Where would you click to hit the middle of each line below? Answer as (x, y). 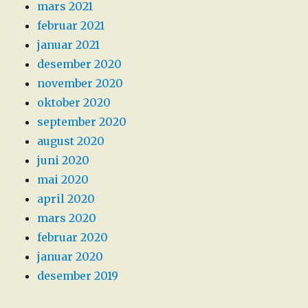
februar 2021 (71, 26)
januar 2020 (70, 257)
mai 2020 (63, 180)
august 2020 (71, 141)
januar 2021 (69, 45)
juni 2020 (64, 161)
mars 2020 (67, 218)
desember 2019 (78, 276)
